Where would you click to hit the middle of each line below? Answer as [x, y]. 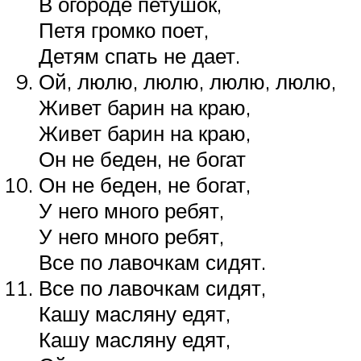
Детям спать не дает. [139, 55]
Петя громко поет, [124, 29]
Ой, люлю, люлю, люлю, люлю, [187, 81]
